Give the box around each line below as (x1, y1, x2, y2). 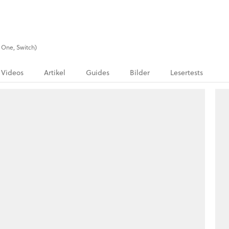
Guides (86, 67, 109, 78)
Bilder (130, 67, 150, 78)
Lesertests (170, 67, 203, 78)
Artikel (44, 67, 65, 78)
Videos (1, 67, 24, 78)
